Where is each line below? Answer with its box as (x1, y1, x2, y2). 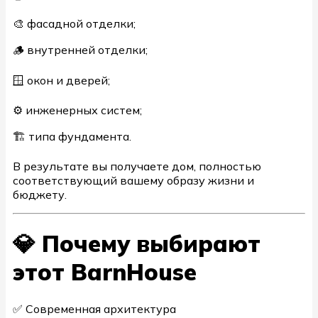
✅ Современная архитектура (13, 301, 176, 316)
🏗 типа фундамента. (13, 128, 131, 143)
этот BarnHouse (13, 258, 197, 287)
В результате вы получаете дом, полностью (13, 158, 261, 173)
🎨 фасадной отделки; (13, 16, 136, 31)
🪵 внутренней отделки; (13, 42, 148, 57)
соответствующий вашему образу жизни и (13, 172, 254, 187)
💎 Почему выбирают (13, 229, 261, 258)
